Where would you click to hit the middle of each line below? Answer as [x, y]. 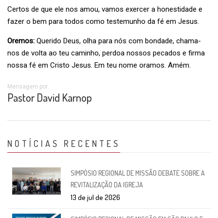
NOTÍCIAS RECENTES [64, 144]
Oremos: [22, 41]
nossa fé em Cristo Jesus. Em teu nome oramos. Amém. [99, 65]
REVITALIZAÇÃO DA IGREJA [107, 185]
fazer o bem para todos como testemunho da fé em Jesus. [103, 21]
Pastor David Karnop [50, 97]
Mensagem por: [28, 87]
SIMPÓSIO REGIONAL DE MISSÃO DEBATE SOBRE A [138, 173]
